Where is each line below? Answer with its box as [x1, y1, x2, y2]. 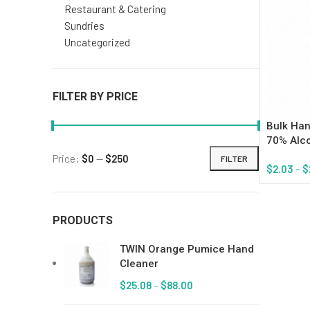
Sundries [64, 19, 104, 32]
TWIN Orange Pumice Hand [120, 243, 254, 255]
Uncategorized [64, 36, 130, 48]
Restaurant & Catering [64, 3, 166, 15]
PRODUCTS [53, 214, 113, 227]
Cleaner [120, 257, 158, 270]
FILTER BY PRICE [53, 90, 138, 103]
